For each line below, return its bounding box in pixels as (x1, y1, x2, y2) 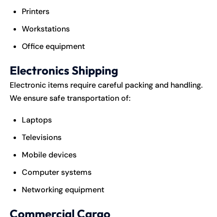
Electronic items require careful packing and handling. (10, 79, 202, 90)
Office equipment (22, 41, 85, 51)
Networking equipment (22, 184, 104, 195)
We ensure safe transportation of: (10, 93, 131, 103)
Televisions (22, 132, 62, 142)
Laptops (22, 114, 52, 125)
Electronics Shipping (10, 62, 118, 77)
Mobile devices (22, 149, 77, 160)
